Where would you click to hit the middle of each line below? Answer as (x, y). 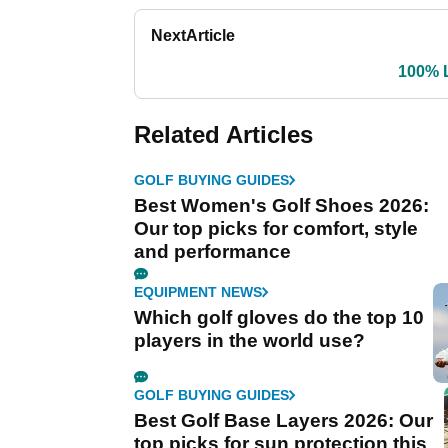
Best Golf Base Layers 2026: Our (283, 421)
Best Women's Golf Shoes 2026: (281, 206)
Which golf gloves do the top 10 (279, 318)
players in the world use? (249, 341)
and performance (212, 252)
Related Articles (223, 135)
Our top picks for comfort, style (276, 229)
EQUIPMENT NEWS (198, 292)
